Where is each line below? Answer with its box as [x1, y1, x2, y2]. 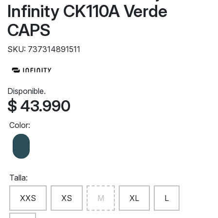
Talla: [9, 172, 28, 182]
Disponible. [7, 86, 46, 96]
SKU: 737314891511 [7, 44, 80, 54]
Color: [9, 120, 30, 130]
